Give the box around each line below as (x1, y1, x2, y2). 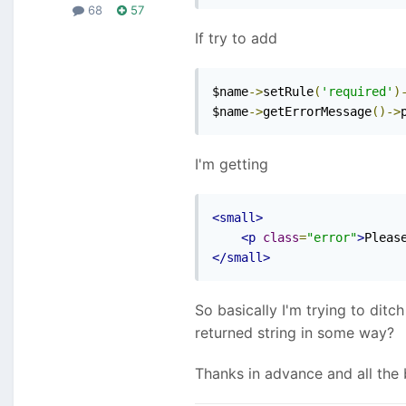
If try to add (195, 29, 277, 48)
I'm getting (195, 155, 268, 174)
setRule (263, 84, 314, 100)
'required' (321, 84, 393, 100)
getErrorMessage (263, 104, 372, 120)
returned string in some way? (195, 324, 394, 343)
